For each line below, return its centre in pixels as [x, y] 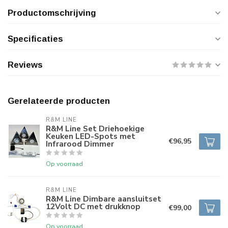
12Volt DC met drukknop [93, 206]
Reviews [25, 65]
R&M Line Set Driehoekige [95, 129]
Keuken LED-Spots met [91, 136]
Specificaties [35, 39]
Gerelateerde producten [59, 101]
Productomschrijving [52, 13]
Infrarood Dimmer [80, 144]
